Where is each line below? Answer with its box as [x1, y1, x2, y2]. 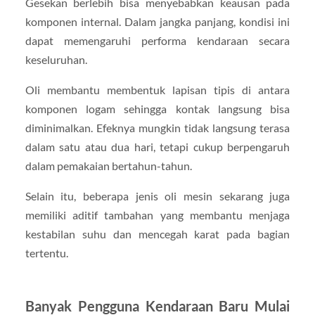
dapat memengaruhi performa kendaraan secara [25, 33, 290, 47]
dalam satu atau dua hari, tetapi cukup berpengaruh [25, 139, 290, 153]
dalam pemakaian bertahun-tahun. [25, 158, 192, 172]
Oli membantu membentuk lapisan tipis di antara [25, 82, 290, 96]
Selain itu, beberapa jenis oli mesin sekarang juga [25, 189, 290, 203]
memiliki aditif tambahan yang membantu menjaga [25, 208, 290, 222]
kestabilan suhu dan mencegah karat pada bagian [25, 227, 290, 241]
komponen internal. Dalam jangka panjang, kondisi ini [25, 14, 290, 28]
